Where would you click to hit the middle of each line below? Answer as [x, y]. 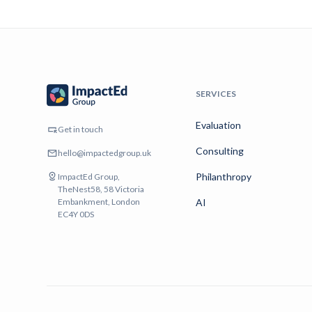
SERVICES [216, 94]
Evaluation [219, 125]
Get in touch [81, 130]
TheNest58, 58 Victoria [101, 189]
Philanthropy [224, 177]
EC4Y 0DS [76, 214]
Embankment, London [99, 202]
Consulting [220, 151]
